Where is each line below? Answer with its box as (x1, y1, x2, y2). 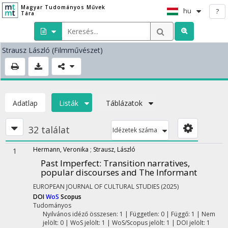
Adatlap (13, 98, 38, 108)
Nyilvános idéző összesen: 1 (42, 210, 123, 218)
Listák (59, 98, 78, 108)
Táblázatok (106, 98, 142, 108)
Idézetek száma (112, 126, 157, 134)
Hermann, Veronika (33, 145, 89, 154)
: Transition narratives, (99, 157, 190, 169)
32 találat (28, 124, 70, 136)
